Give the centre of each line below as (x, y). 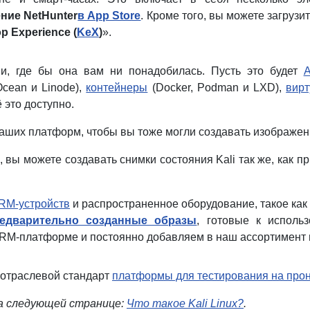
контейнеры (117, 87)
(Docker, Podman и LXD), (217, 87)
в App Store (109, 15)
